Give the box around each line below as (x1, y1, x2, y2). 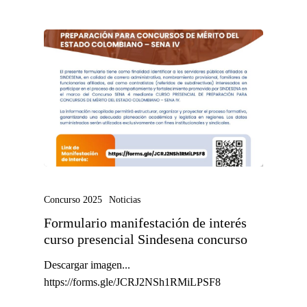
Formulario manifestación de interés (44, 215, 247, 230)
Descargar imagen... (44, 258, 130, 271)
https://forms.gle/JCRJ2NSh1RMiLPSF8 (44, 275, 221, 288)
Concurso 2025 (44, 194, 102, 205)
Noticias (109, 194, 140, 205)
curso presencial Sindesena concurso (44, 232, 247, 247)
